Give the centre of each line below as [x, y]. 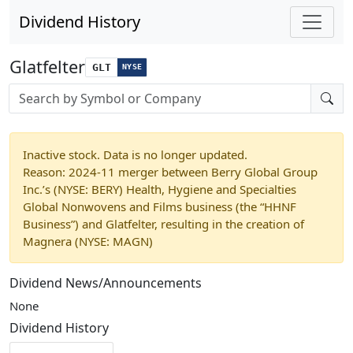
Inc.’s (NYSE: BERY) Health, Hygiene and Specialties [160, 189]
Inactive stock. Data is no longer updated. [135, 154]
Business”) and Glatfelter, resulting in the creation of [163, 224]
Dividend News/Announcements [106, 283]
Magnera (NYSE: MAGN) [88, 241]
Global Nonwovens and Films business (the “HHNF [160, 206]
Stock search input [58, 91]
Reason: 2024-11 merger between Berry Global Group [170, 172]
